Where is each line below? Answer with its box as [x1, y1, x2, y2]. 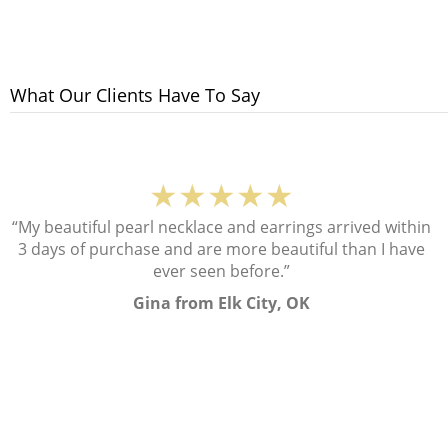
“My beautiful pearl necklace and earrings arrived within [12, 216, 432, 239]
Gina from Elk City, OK [133, 292, 311, 315]
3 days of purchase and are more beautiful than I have [18, 238, 426, 261]
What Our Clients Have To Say [10, 83, 260, 108]
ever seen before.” [153, 260, 291, 283]
